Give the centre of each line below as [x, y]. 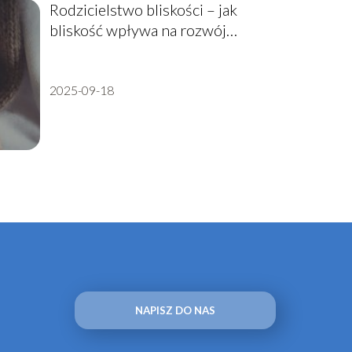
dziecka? [77, 51]
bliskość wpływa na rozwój [137, 30]
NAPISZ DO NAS [175, 311]
